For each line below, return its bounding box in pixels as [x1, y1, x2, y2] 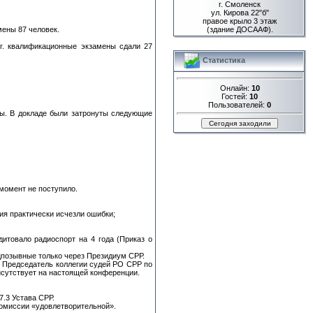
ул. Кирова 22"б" [210, 8, 269, 17]
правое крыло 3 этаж [203, 16, 277, 25]
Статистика [201, 55, 245, 64]
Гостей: [221, 92, 249, 101]
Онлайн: [219, 83, 252, 92]
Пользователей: [208, 100, 267, 109]
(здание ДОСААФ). [206, 24, 273, 34]
